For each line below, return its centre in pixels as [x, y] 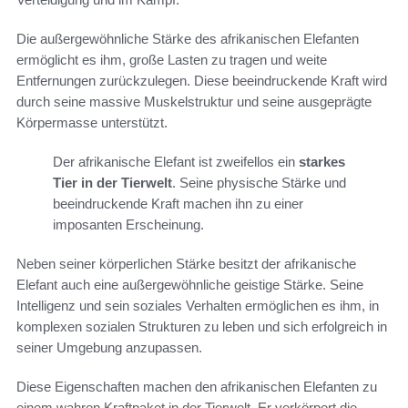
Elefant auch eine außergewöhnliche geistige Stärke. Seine [190, 285]
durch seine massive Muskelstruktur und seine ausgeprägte [194, 102]
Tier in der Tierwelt [112, 183]
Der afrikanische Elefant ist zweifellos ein [176, 162]
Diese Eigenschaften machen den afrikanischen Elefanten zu [197, 387]
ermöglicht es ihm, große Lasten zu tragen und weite [172, 60]
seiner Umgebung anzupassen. [109, 348]
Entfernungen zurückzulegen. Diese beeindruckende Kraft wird [202, 81]
